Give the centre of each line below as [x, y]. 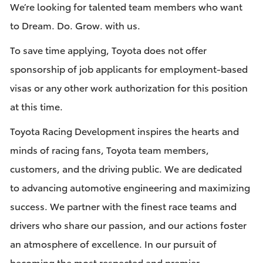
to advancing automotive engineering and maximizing [130, 187]
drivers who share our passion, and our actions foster [128, 225]
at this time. [40, 106]
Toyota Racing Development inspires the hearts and [124, 131]
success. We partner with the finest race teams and [123, 206]
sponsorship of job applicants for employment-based [129, 69]
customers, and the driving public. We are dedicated [126, 168]
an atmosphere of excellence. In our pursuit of [113, 244]
